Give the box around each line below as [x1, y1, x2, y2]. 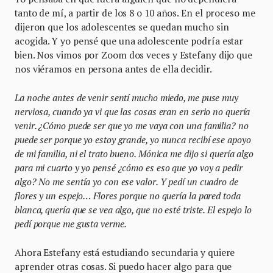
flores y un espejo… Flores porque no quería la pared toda [15, 189, 241, 202]
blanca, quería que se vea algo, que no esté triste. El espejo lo [15, 203, 252, 216]
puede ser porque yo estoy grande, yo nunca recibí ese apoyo [15, 133, 251, 146]
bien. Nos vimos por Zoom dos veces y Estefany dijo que [15, 48, 252, 61]
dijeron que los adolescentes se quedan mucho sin [15, 20, 229, 33]
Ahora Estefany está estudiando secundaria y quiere [15, 246, 235, 258]
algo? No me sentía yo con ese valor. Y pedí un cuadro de [15, 175, 238, 188]
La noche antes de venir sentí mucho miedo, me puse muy [15, 91, 238, 104]
